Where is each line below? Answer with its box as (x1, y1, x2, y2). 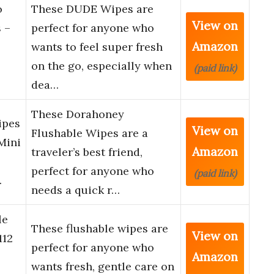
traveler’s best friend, (31, 145, 143, 160)
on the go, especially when (31, 59, 172, 73)
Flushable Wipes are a (31, 126, 148, 141)
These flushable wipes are (31, 221, 168, 236)
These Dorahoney (31, 107, 124, 122)
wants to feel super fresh (31, 40, 163, 54)
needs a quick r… (31, 183, 120, 198)
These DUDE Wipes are (31, 2, 154, 17)
